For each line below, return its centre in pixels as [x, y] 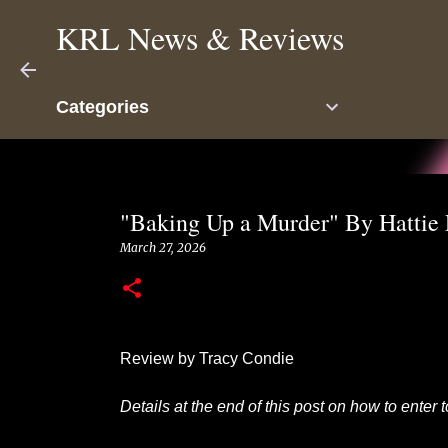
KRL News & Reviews [200, 37]
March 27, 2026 [162, 247]
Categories [102, 107]
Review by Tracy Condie [206, 358]
